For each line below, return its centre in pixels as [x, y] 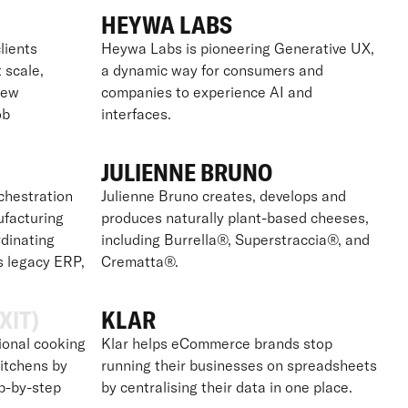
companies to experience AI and [206, 92]
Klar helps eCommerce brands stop [216, 343]
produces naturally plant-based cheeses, [235, 217]
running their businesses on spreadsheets [239, 365]
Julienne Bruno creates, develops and [223, 195]
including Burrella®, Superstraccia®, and [235, 239]
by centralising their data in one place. [226, 387]
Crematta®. [139, 261]
